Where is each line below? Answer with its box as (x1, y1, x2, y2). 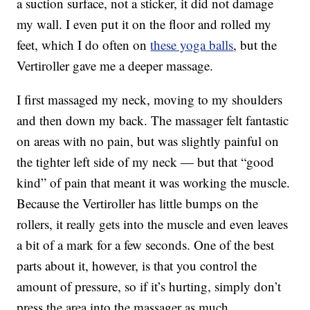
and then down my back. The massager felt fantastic (17, 111, 289, 129)
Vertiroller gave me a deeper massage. (17, 57, 214, 75)
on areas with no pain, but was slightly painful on (17, 132, 280, 150)
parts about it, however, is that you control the (17, 257, 257, 275)
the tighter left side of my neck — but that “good (17, 153, 275, 171)
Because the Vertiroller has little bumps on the (17, 194, 259, 212)
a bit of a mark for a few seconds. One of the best (17, 236, 275, 254)
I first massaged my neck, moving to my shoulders (17, 91, 283, 109)
